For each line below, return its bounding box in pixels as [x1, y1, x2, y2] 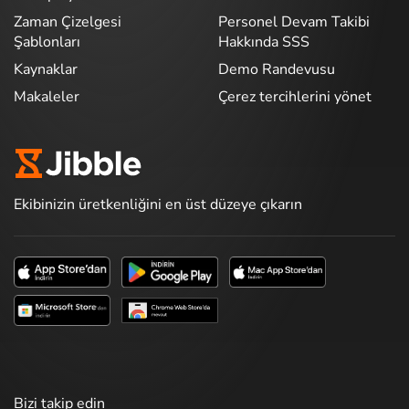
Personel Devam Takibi [218, 12, 370, 33]
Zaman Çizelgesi [14, 12, 121, 33]
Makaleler [14, 87, 79, 108]
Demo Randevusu [218, 59, 335, 80]
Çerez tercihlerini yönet [218, 87, 372, 108]
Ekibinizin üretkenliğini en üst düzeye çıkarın [14, 194, 302, 215]
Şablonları [14, 32, 80, 53]
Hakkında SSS [218, 32, 309, 53]
